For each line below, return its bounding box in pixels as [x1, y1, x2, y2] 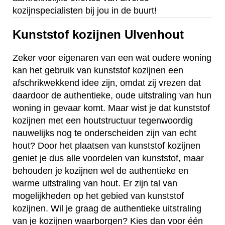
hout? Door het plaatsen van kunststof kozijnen [13, 141, 200, 151]
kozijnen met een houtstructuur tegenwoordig [13, 116, 193, 126]
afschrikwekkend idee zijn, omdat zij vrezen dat [13, 78, 201, 88]
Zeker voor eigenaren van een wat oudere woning [13, 53, 211, 63]
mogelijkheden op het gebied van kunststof [13, 191, 184, 201]
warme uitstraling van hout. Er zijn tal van [13, 178, 177, 189]
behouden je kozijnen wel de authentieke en [13, 166, 188, 176]
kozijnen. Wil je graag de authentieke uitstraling [13, 203, 201, 214]
